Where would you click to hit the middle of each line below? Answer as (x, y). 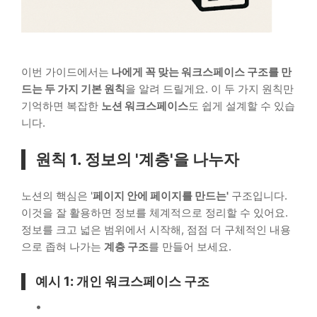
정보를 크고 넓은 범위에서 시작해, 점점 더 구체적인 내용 (156, 230)
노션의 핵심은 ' (57, 196)
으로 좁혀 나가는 (63, 247)
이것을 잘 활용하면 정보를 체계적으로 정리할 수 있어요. (155, 213)
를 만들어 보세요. (190, 247)
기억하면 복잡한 (61, 106)
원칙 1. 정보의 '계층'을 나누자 (137, 160)
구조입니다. (258, 196)
